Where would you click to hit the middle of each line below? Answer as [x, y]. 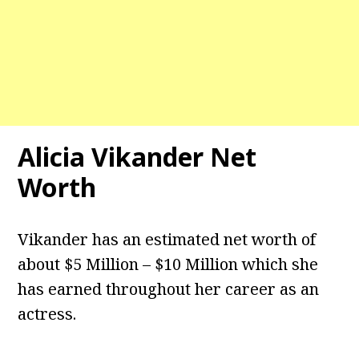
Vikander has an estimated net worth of [167, 240]
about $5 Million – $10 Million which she [168, 264]
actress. [47, 314]
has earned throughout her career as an [169, 289]
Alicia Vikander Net [137, 157]
